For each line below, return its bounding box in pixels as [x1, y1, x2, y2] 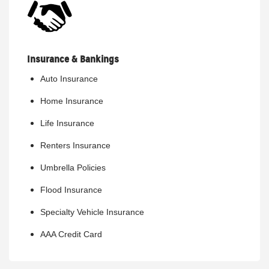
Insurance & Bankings [27, 53, 119, 66]
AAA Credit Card [40, 229, 102, 240]
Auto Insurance [40, 74, 98, 84]
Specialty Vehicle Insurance [40, 207, 144, 217]
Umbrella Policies [40, 163, 106, 173]
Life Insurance [40, 118, 94, 128]
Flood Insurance [40, 185, 102, 195]
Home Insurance [40, 96, 103, 106]
